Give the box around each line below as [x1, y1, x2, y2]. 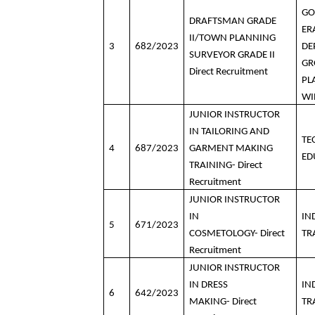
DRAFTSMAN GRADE [189, 16, 276, 27]
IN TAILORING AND [189, 127, 269, 138]
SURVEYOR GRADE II [189, 50, 275, 61]
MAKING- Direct [189, 297, 257, 308]
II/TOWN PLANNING [189, 33, 276, 44]
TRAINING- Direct [189, 160, 262, 172]
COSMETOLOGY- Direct [189, 229, 285, 240]
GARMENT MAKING [189, 143, 273, 155]
